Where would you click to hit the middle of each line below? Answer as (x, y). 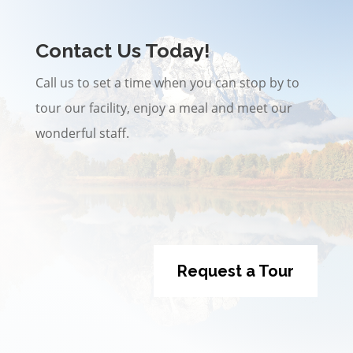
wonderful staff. (82, 134)
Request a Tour (236, 271)
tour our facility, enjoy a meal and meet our (163, 108)
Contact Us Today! (123, 51)
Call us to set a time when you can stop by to (167, 83)
